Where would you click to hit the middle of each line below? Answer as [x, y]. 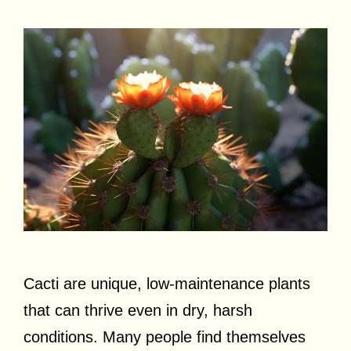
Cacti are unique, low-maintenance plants [167, 283]
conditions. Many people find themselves [165, 337]
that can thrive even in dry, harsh [138, 310]
